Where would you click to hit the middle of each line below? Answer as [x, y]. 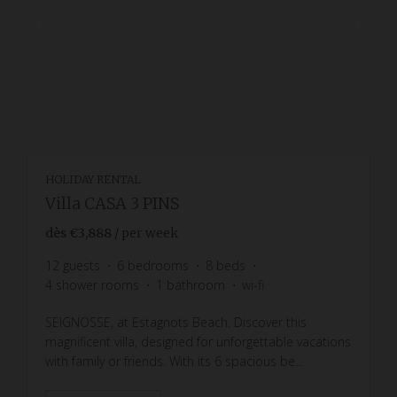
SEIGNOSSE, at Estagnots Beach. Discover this [176, 322]
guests [82, 265]
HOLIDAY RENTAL [93, 179]
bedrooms [158, 265]
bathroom [196, 284]
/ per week [146, 233]
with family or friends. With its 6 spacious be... [174, 361]
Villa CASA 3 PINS [112, 203]
